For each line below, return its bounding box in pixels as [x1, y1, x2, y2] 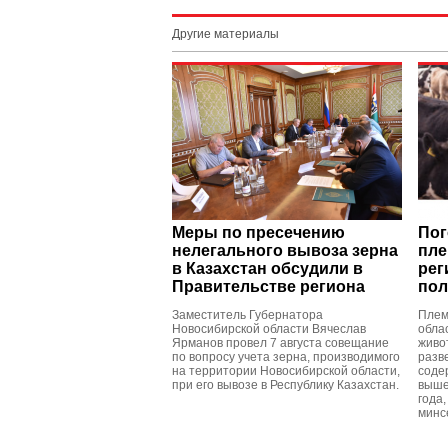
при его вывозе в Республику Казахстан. [172, 378, 399, 392]
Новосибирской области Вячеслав [172, 322, 366, 336]
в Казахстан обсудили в [172, 260, 363, 277]
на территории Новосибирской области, [172, 364, 400, 378]
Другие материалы [172, 27, 279, 41]
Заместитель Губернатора [172, 308, 323, 322]
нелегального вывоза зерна [172, 242, 398, 259]
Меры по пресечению [172, 224, 345, 241]
